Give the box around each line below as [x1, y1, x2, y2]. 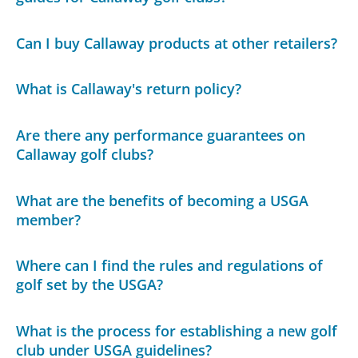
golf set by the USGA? [16, 275, 164, 295]
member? [16, 209, 82, 229]
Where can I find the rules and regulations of [16, 256, 324, 276]
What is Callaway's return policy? [16, 79, 242, 99]
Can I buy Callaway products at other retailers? [16, 33, 338, 53]
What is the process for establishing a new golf [16, 320, 338, 340]
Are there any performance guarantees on [16, 125, 306, 145]
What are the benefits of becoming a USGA [16, 190, 309, 210]
